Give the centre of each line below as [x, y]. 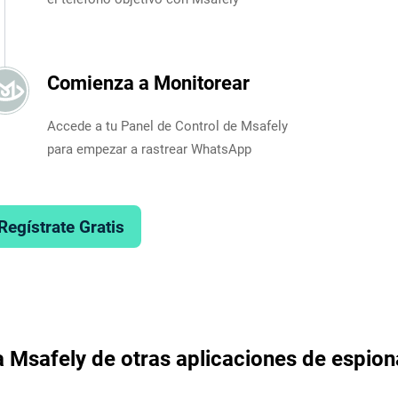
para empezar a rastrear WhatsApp [149, 149]
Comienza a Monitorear [148, 83]
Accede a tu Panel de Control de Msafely [167, 126]
